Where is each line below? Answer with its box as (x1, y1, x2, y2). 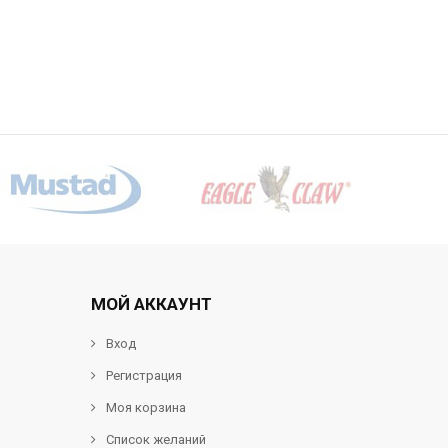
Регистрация (106, 368, 182, 383)
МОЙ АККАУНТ (91, 294, 212, 314)
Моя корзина (106, 400, 186, 415)
